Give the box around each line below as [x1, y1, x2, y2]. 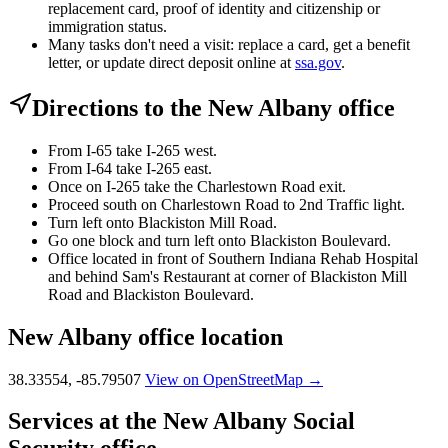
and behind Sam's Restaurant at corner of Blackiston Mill [48, 267, 407, 285]
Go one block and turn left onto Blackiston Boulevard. [48, 231, 391, 249]
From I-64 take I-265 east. [48, 159, 212, 177]
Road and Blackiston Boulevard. [48, 285, 254, 303]
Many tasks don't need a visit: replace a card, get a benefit [48, 35, 410, 53]
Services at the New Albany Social [8, 408, 355, 435]
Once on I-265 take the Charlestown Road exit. [48, 177, 346, 195]
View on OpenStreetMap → [145, 370, 323, 388]
